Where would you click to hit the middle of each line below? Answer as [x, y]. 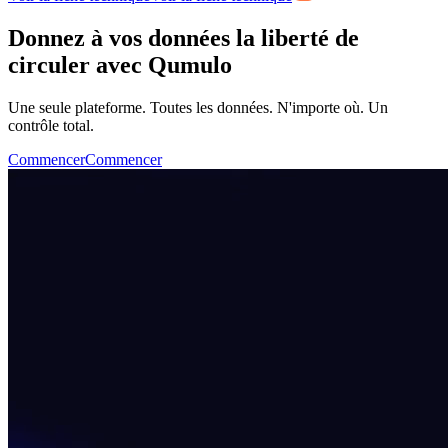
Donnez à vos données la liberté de [183, 38]
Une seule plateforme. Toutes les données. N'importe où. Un [198, 108]
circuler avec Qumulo [120, 65]
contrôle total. [51, 126]
